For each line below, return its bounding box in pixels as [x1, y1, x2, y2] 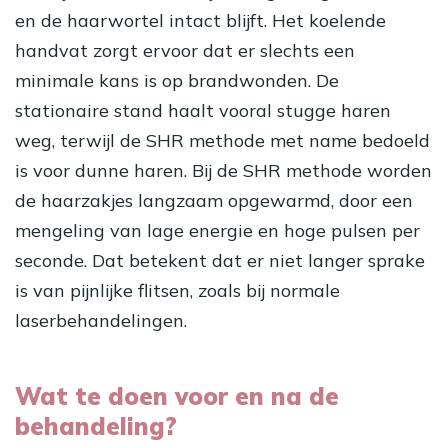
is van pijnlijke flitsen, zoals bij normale [15, 279, 340, 303]
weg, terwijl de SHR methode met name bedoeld [15, 129, 430, 153]
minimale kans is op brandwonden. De [15, 69, 339, 93]
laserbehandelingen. [15, 309, 187, 333]
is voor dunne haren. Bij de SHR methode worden [15, 159, 432, 183]
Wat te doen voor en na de [15, 381, 339, 412]
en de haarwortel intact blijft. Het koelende [15, 9, 386, 33]
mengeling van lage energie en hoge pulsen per [15, 219, 420, 243]
